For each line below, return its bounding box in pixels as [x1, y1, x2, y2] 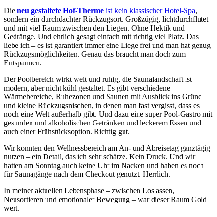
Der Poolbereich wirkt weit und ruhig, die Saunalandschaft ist [4, 75, 192, 83]
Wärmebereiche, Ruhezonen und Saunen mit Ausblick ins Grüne [4, 92, 201, 101]
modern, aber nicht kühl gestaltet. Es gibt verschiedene [4, 83, 170, 92]
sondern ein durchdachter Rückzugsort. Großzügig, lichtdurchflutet [4, 15, 208, 23]
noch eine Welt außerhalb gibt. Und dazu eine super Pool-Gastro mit [4, 109, 212, 118]
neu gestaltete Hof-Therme [17, 6, 104, 15]
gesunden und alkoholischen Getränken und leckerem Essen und [4, 118, 201, 127]
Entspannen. [4, 58, 42, 67]
